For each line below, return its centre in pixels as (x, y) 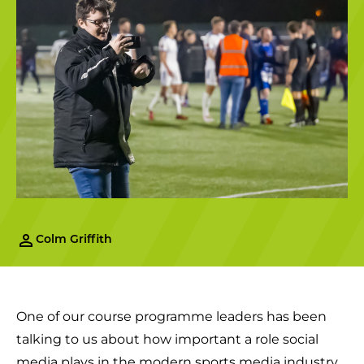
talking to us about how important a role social (167, 339)
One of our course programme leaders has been (171, 316)
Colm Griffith (74, 240)
